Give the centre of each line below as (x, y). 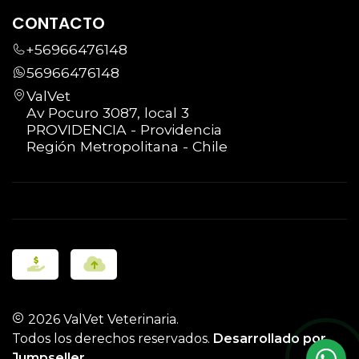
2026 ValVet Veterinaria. (102, 319)
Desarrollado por (270, 338)
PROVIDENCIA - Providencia (124, 129)
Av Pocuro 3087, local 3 (108, 112)
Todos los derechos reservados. (113, 338)
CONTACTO (58, 24)
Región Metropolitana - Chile (127, 146)
